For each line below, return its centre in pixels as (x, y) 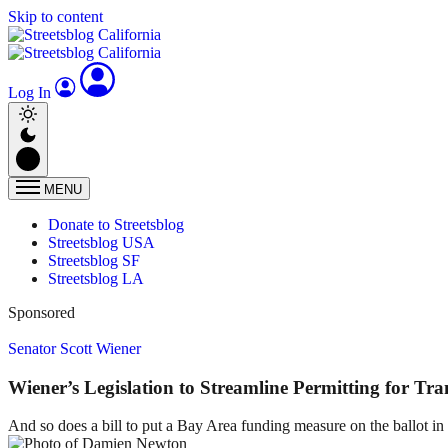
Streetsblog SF (94, 260)
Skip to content (55, 16)
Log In (31, 92)
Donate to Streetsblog (116, 224)
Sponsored (41, 312)
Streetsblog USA (101, 242)
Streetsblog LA (96, 278)
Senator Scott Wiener (74, 348)
